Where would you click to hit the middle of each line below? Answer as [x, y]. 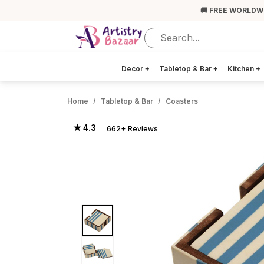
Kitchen [242, 69]
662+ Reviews [132, 129]
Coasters [182, 101]
